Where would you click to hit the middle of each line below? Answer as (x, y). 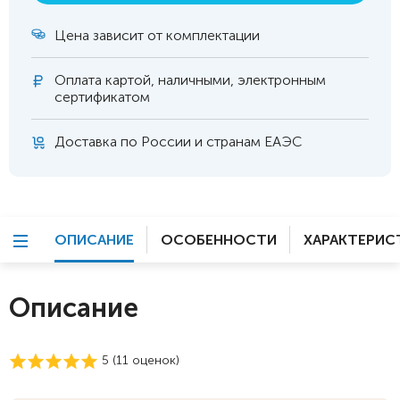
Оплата (78, 80)
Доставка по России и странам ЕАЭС (178, 142)
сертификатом (102, 97)
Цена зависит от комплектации (157, 35)
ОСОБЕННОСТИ (219, 240)
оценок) (154, 361)
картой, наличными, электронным (214, 80)
